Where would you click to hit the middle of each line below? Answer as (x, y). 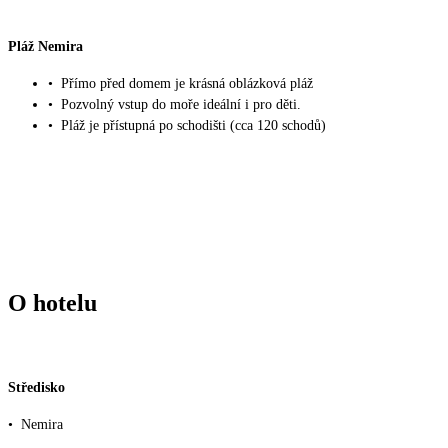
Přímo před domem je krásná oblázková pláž (187, 84)
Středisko (36, 387)
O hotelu (52, 303)
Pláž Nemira (45, 46)
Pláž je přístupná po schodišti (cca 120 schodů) (193, 126)
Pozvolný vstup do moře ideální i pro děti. (181, 105)
